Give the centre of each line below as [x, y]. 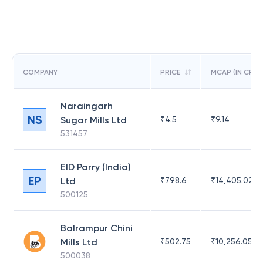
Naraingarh [87, 106]
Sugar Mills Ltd [94, 120]
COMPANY [40, 72]
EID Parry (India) [96, 167]
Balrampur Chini [97, 228]
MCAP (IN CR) [233, 72]
